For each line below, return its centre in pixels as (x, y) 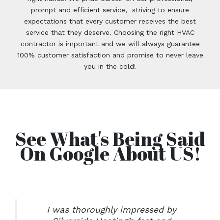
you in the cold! (110, 66)
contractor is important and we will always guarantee (110, 44)
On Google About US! (110, 153)
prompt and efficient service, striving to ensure (110, 10)
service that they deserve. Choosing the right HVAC (110, 32)
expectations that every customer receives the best (110, 21)
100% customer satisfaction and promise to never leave (110, 55)
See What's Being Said (110, 138)
